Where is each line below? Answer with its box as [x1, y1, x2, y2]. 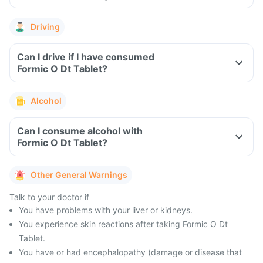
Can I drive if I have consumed [17, 51, 154, 63]
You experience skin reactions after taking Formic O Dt [19, 219, 228, 229]
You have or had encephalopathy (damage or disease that [19, 247, 242, 257]
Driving [31, 22, 60, 32]
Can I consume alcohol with [17, 125, 143, 137]
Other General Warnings [31, 170, 127, 180]
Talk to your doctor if [9, 192, 89, 202]
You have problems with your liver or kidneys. [19, 205, 193, 215]
